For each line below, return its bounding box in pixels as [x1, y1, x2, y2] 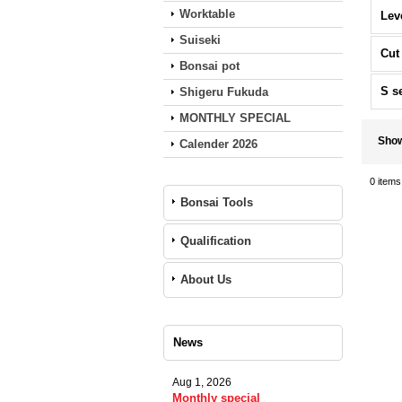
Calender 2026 [179, 137, 258, 151]
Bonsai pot [179, 59, 240, 73]
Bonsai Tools [180, 196, 253, 209]
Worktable [179, 7, 235, 21]
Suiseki [179, 33, 221, 47]
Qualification [180, 234, 251, 248]
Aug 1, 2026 [172, 376, 232, 389]
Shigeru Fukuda [179, 85, 268, 99]
